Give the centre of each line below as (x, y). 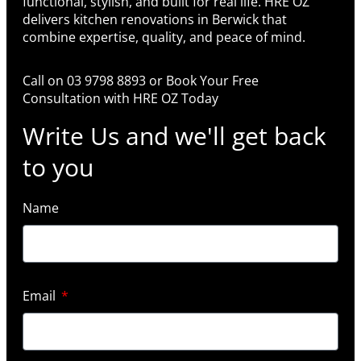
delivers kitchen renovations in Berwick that (155, 20)
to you (58, 168)
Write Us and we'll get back (174, 136)
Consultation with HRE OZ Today (122, 99)
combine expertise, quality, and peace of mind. (164, 37)
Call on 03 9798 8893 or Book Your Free (141, 81)
